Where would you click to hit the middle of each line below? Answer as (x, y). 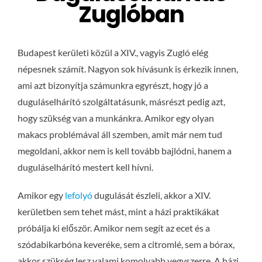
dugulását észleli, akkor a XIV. (151, 195)
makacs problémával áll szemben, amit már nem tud (120, 135)
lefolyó (78, 195)
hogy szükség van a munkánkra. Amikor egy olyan (116, 118)
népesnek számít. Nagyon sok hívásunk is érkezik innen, (127, 69)
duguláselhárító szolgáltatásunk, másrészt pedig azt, (121, 102)
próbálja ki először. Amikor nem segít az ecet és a (113, 228)
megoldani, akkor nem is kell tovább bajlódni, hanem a (124, 151)
